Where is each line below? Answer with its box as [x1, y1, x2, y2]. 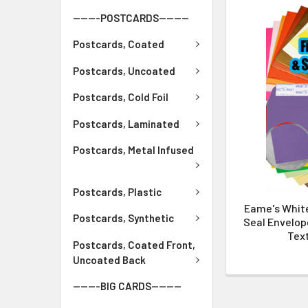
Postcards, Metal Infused [73, 144, 194, 157]
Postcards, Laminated [73, 117, 179, 130]
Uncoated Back [73, 253, 146, 266]
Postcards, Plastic [73, 185, 162, 198]
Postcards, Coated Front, [73, 238, 195, 251]
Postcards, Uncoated [73, 64, 175, 77]
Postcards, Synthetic [73, 212, 174, 225]
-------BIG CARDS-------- [73, 280, 181, 293]
